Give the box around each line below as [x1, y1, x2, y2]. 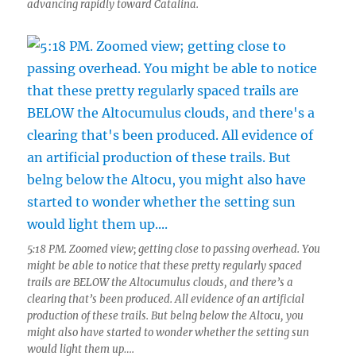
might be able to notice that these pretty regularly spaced [27, 259, 303, 273]
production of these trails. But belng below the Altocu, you [27, 309, 304, 323]
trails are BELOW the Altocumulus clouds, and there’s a [27, 276, 294, 289]
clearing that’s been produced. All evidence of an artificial [27, 292, 305, 306]
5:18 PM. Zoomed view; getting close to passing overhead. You [27, 242, 321, 256]
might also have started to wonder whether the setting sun [27, 326, 310, 339]
